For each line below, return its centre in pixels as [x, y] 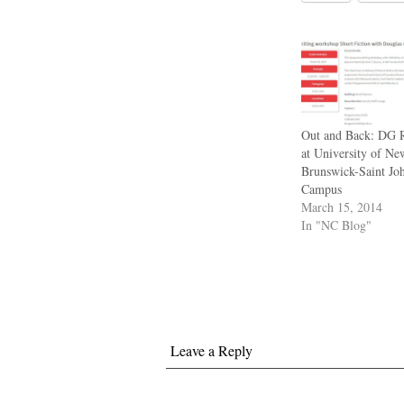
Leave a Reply [211, 350]
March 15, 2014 [342, 207]
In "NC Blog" [336, 225]
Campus [321, 188]
